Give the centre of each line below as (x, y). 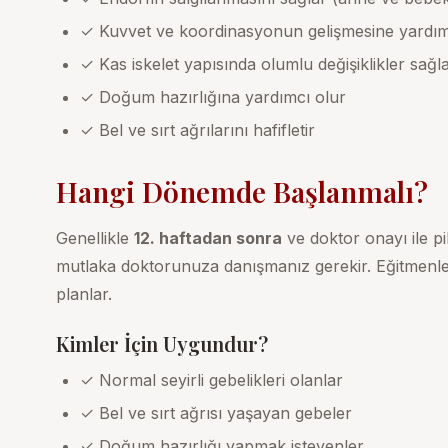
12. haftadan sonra (208, 237)
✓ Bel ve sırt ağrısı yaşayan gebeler (216, 412)
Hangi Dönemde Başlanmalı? (242, 191)
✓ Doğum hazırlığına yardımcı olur (213, 96)
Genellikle (95, 237)
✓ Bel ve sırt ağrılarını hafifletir (197, 129)
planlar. (84, 293)
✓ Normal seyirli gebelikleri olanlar (211, 379)
